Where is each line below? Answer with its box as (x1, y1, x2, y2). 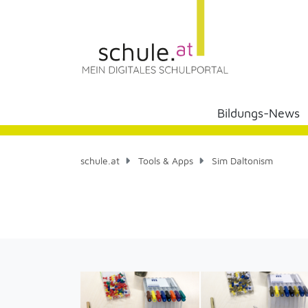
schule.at (80, 155, 120, 166)
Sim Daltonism (209, 155, 273, 166)
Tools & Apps (138, 155, 193, 166)
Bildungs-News (217, 106, 300, 120)
